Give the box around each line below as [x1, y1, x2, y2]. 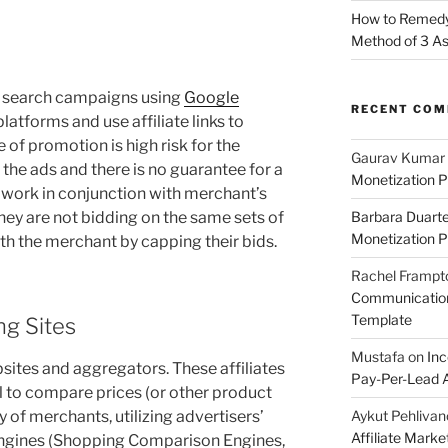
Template [350, 310, 412, 328]
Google [184, 87, 239, 107]
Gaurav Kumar [350, 148, 445, 166]
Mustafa [350, 347, 405, 365]
